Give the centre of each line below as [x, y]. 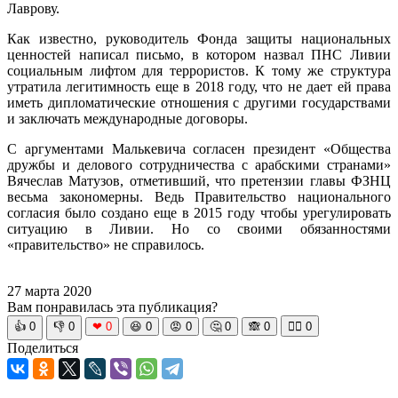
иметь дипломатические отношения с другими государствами [199, 102]
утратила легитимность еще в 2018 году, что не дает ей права [199, 86]
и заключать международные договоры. [127, 118]
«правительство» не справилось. [106, 244]
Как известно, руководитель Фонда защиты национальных [199, 38]
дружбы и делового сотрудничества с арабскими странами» [199, 164]
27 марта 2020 [49, 291]
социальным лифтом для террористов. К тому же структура [199, 70]
